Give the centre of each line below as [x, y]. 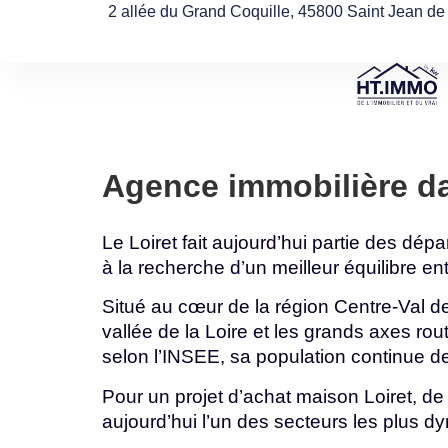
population [303, 357]
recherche [184, 267]
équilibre [383, 267]
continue [390, 357]
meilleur [308, 267]
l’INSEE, [192, 357]
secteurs [313, 421]
